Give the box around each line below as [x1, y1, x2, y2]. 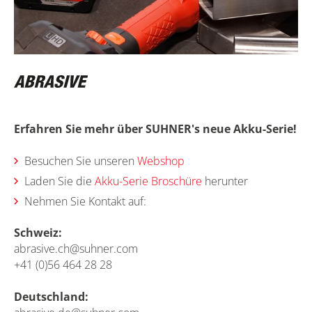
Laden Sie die [24, 173, 95, 189]
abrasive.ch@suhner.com [14, 240, 138, 256]
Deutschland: [14, 288, 88, 304]
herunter [202, 173, 248, 189]
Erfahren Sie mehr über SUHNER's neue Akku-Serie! [14, 120, 297, 136]
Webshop [137, 153, 185, 169]
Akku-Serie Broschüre [95, 173, 202, 189]
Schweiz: [14, 224, 62, 240]
